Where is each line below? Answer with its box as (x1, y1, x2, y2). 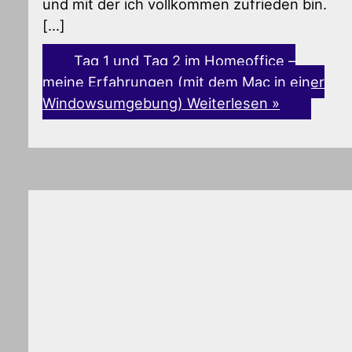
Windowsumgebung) (42, 94, 184, 112)
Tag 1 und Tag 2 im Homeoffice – (74, 52, 296, 70)
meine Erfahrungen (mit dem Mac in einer (42, 73, 325, 91)
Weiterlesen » (183, 94, 280, 112)
